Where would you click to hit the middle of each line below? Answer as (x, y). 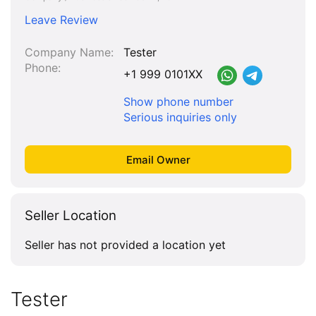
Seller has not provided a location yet (125, 245)
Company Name (68, 52)
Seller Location (71, 215)
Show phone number (179, 102)
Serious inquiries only (181, 117)
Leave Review (61, 20)
